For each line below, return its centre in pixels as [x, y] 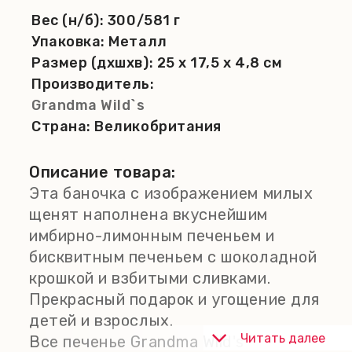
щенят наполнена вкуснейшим [149, 214]
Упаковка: [70, 42]
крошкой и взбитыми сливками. [150, 278]
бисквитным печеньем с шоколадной [173, 257]
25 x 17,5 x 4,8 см [220, 63]
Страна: [63, 126]
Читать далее [283, 338]
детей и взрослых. [101, 321]
